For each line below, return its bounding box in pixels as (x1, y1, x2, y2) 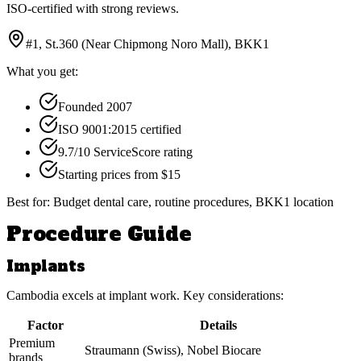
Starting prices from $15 (58, 168, 180, 182)
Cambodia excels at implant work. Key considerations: (6, 288, 284, 302)
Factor (27, 317, 64, 332)
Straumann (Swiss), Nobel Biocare (85, 342, 261, 357)
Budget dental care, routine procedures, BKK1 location (53, 195, 334, 210)
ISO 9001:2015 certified (58, 122, 181, 137)
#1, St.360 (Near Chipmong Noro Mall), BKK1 (26, 37, 269, 52)
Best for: (6, 195, 53, 210)
